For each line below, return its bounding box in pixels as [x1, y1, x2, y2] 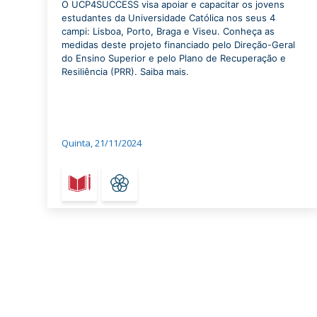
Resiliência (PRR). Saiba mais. [62, 66, 189, 78]
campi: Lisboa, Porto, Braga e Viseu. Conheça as [62, 25, 275, 38]
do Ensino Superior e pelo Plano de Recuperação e [62, 52, 286, 64]
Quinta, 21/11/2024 [62, 137, 142, 150]
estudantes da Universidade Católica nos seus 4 [62, 12, 275, 24]
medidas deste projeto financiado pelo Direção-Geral [62, 39, 295, 51]
